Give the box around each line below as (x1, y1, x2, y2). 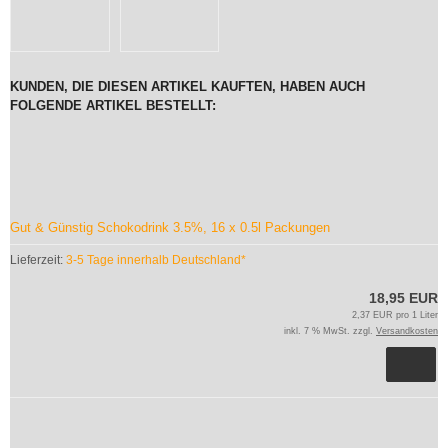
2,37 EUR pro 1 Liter (352, 309, 438, 320)
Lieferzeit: (10, 252, 66, 267)
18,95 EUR (369, 289, 438, 306)
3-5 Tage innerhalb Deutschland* (66, 252, 246, 267)
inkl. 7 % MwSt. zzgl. (284, 325, 376, 336)
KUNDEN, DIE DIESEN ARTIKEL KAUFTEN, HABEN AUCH (10, 78, 365, 94)
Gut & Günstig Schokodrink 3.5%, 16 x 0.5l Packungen (10, 219, 330, 235)
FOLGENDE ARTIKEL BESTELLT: (10, 97, 216, 113)
